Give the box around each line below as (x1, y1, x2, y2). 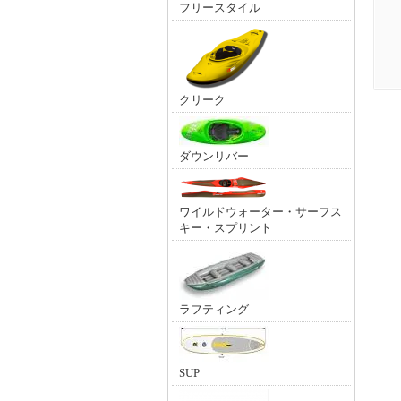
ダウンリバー (179, 149, 249, 163)
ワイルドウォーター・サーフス (179, 205, 342, 218)
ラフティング (179, 303, 249, 316)
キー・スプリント (179, 221, 272, 235)
